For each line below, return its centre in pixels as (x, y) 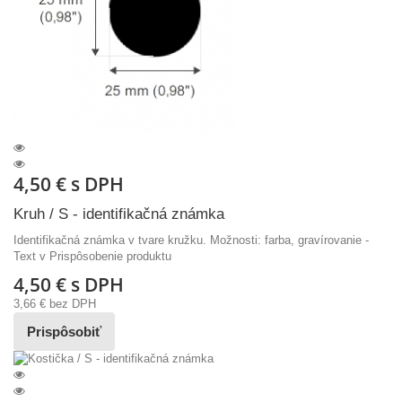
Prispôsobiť (64, 332)
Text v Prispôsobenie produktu (92, 257)
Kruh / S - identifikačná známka (119, 214)
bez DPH (73, 304)
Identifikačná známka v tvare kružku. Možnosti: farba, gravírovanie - (191, 240)
